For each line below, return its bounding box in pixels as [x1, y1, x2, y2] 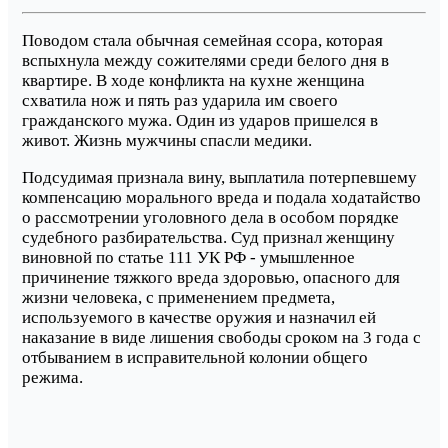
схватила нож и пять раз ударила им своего [22, 90, 338, 110]
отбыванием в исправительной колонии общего [22, 348, 368, 368]
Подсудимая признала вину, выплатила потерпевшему [22, 168, 417, 188]
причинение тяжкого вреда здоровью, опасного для [22, 268, 400, 288]
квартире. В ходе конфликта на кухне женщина [22, 70, 365, 90]
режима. [22, 368, 83, 388]
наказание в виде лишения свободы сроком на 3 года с [22, 328, 421, 348]
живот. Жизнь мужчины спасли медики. [22, 130, 312, 150]
